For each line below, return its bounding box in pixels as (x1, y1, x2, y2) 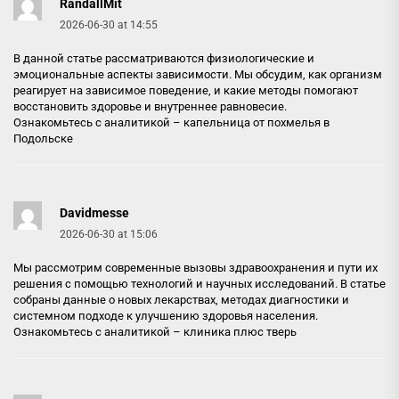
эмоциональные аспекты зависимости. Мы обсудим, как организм (13, 68, 382, 81)
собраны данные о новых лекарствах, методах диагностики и (13, 293, 349, 306)
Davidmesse (60, 206, 129, 220)
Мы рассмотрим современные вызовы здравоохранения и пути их (13, 261, 378, 274)
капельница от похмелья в (183, 116, 330, 129)
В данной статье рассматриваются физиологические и (13, 52, 314, 65)
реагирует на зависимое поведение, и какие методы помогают (13, 84, 358, 97)
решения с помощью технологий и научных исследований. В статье (13, 277, 386, 290)
